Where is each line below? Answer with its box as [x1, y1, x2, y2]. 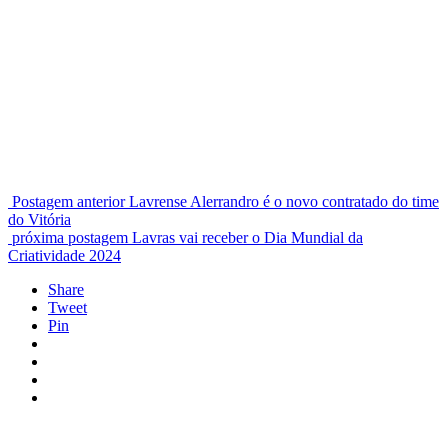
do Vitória [8, 211, 71, 229]
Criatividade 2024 [8, 247, 121, 265]
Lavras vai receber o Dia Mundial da [132, 229, 363, 247]
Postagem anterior [12, 193, 125, 211]
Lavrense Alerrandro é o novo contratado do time [129, 193, 439, 211]
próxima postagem [12, 229, 128, 247]
